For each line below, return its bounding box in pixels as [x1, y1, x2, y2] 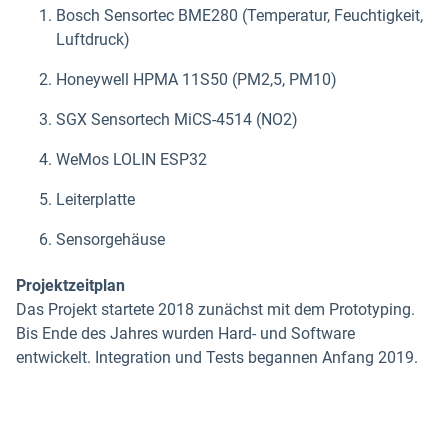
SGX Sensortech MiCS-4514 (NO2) [56, 109, 298, 129]
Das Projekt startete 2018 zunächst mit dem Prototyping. [16, 299, 415, 319]
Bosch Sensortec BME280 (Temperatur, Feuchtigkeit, [56, 5, 423, 25]
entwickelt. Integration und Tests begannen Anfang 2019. [16, 347, 418, 367]
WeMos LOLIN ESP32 [56, 149, 207, 169]
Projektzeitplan [16, 275, 125, 295]
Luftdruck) [56, 29, 130, 49]
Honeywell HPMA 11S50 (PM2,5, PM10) [56, 69, 337, 89]
